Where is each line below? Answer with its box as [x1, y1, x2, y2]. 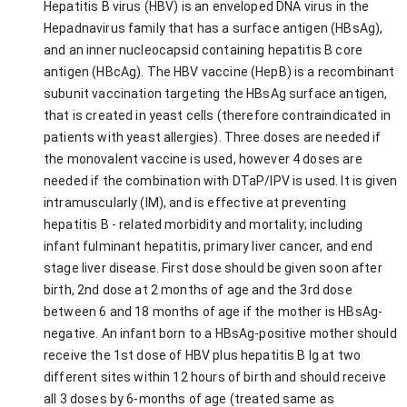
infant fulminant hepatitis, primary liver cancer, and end [44, 238, 373, 253]
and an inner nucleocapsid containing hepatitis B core [44, 42, 362, 57]
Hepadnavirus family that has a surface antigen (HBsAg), [44, 20, 383, 35]
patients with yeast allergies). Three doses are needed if [44, 129, 382, 144]
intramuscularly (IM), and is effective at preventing [44, 194, 346, 210]
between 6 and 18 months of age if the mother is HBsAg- [44, 303, 383, 319]
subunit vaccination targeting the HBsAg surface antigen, [44, 85, 388, 101]
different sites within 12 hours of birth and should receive [44, 369, 386, 384]
